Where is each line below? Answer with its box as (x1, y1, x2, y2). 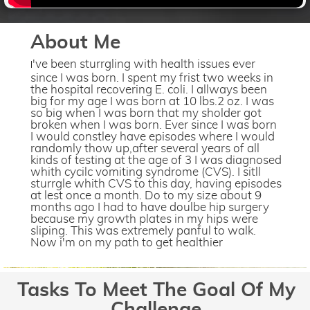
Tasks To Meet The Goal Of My (17, 280, 295, 300)
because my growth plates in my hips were (30, 212, 259, 225)
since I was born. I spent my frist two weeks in (30, 71, 274, 84)
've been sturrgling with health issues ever (33, 57, 256, 70)
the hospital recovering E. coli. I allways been (30, 83, 268, 95)
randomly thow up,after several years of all (30, 142, 260, 154)
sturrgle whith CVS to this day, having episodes (30, 177, 282, 190)
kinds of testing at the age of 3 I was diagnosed (30, 154, 282, 166)
